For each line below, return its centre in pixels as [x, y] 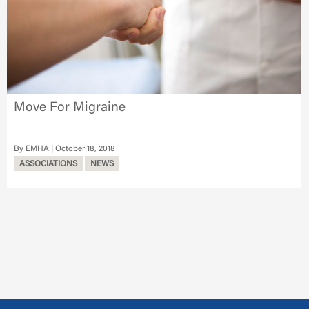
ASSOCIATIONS [48, 164]
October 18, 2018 [85, 149]
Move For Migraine [70, 108]
